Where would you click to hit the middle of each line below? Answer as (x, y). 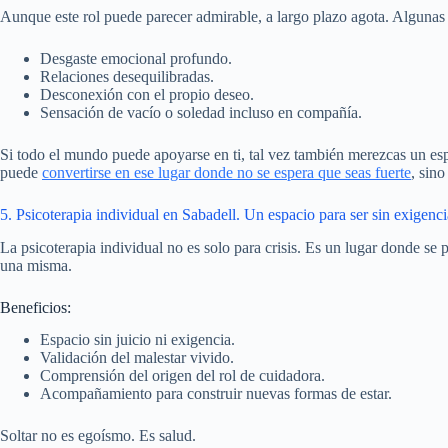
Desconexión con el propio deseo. (147, 94)
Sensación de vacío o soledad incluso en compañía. (201, 112)
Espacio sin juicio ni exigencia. (137, 340)
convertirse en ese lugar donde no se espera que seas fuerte (226, 172)
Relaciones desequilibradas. (127, 76)
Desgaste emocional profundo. (136, 58)
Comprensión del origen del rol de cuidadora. (182, 376)
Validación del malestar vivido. (137, 358)
